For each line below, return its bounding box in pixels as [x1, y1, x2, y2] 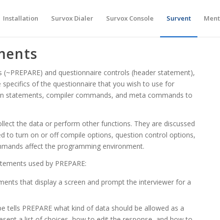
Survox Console [106, 14, 154, 23]
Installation [2, 14, 38, 23]
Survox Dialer [51, 14, 93, 23]
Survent [166, 14, 191, 23]
